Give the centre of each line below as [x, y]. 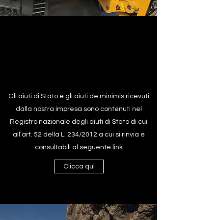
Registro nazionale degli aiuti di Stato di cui [79, 122]
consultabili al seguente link [79, 147]
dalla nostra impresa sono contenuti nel [79, 109]
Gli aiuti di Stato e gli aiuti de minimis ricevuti [79, 96]
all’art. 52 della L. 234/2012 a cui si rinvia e [79, 135]
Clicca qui [79, 166]
